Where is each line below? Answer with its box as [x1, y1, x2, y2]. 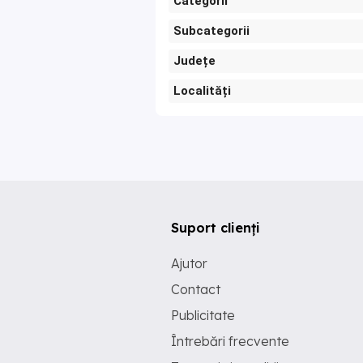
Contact [171, 281, 220, 298]
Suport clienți [171, 220, 260, 237]
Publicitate [171, 307, 235, 324]
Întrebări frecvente [171, 333, 289, 350]
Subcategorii [173, 23, 250, 39]
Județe [173, 53, 216, 69]
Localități [173, 83, 231, 99]
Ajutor [171, 255, 207, 272]
